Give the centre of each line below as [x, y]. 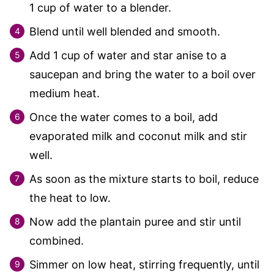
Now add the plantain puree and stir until [135, 221]
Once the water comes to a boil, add [124, 117]
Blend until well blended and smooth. [125, 31]
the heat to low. [70, 198]
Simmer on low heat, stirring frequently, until [144, 264]
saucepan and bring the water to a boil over [143, 74]
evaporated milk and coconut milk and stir [138, 136]
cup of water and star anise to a [142, 55]
